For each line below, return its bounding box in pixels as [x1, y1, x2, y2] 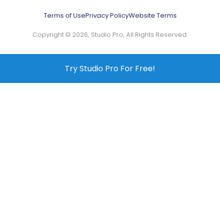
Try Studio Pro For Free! [65, 63, 155, 75]
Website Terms [128, 11, 177, 21]
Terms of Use [43, 11, 85, 21]
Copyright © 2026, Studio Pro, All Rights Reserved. [32, 30, 188, 40]
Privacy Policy [85, 11, 129, 21]
